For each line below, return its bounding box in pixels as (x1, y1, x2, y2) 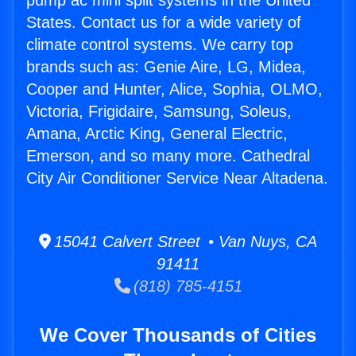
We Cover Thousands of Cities (40, 324, 316, 346)
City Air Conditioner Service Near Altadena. (26, 169, 328, 188)
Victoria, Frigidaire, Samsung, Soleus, (26, 103, 292, 121)
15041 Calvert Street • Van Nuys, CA (51, 233, 317, 251)
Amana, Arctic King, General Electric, (26, 125, 288, 143)
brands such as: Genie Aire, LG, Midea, (26, 58, 306, 76)
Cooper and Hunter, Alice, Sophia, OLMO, (26, 80, 323, 99)
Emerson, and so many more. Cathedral (26, 147, 310, 165)
